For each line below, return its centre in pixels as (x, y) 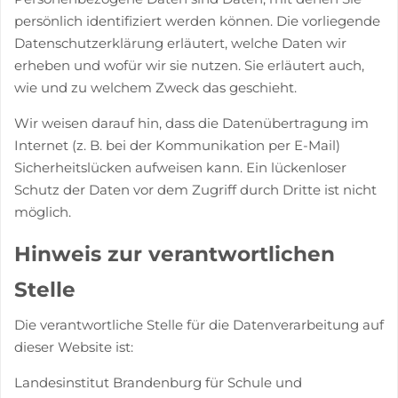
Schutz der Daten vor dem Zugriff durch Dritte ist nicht (195, 189)
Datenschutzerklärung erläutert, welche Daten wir (180, 43)
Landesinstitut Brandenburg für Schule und (158, 382)
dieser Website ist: (74, 347)
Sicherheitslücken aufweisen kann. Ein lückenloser (180, 167)
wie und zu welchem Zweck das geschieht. (155, 87)
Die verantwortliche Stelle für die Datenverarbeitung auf (199, 325)
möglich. (43, 211)
